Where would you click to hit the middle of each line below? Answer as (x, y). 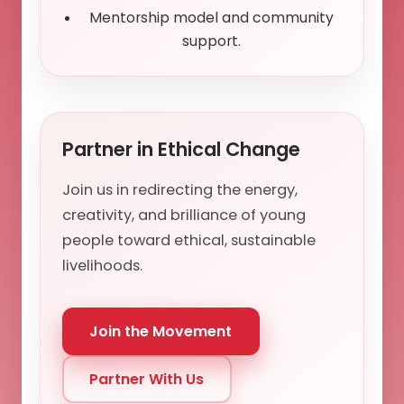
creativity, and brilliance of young (184, 216)
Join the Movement (161, 332)
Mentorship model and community (211, 17)
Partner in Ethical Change (181, 150)
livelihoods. (102, 266)
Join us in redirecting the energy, (180, 190)
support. (211, 41)
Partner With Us (147, 379)
